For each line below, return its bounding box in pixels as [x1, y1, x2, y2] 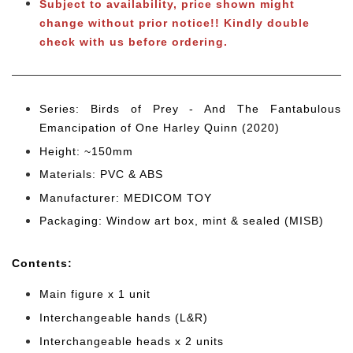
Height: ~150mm [39, 144, 133, 158]
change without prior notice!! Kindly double [39, 17, 310, 29]
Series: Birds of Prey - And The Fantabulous [39, 102, 341, 115]
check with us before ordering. [39, 35, 228, 48]
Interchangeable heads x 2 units [39, 334, 224, 347]
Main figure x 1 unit [39, 288, 150, 301]
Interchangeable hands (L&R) [39, 310, 212, 324]
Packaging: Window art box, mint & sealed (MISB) [39, 214, 324, 228]
